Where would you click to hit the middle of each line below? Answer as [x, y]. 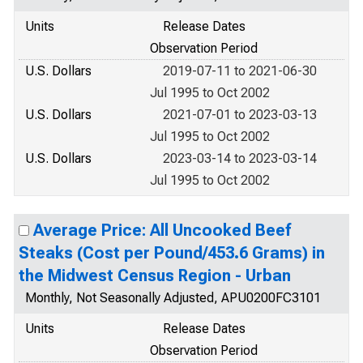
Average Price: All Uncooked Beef [162, 230]
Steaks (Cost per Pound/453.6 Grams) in [172, 253]
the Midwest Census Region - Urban [155, 275]
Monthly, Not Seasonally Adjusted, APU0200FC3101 [173, 298]
